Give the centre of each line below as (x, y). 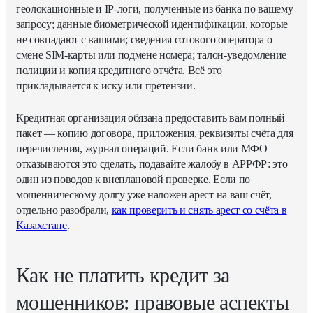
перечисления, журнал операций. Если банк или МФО (142, 148)
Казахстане (42, 225)
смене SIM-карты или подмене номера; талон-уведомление (152, 54)
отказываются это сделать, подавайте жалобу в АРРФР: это (152, 163)
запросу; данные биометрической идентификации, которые (152, 24)
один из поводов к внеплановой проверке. (115, 179)
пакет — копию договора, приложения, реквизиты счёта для (155, 133)
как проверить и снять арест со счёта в (199, 210)
